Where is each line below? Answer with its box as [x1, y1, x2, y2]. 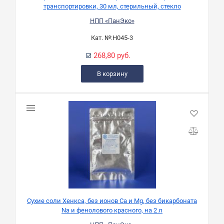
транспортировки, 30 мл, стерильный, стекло [43, 2, 181, 10]
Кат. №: [91, 34, 112, 42]
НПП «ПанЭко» [89, 17, 134, 25]
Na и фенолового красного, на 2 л [61, 206, 162, 214]
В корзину [96, 70, 127, 78]
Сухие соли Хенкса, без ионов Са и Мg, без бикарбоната [27, 197, 197, 205]
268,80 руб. [93, 51, 130, 60]
